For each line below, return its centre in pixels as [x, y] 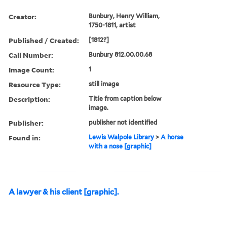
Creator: [23, 16]
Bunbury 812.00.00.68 [121, 54]
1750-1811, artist [112, 25]
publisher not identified [123, 122]
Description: [29, 99]
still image [104, 84]
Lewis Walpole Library [122, 137]
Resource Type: [35, 84]
